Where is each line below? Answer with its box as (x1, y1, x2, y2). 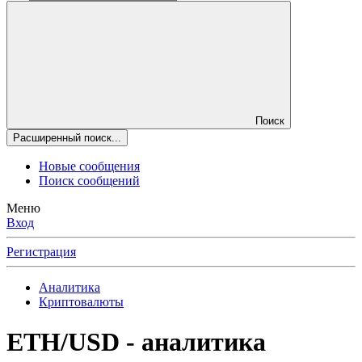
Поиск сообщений (39, 174, 140, 188)
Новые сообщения (39, 159, 140, 174)
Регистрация (6, 245, 76, 259)
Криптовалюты (39, 295, 124, 309)
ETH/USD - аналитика (6, 326, 266, 356)
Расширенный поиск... (13, 132, 121, 145)
